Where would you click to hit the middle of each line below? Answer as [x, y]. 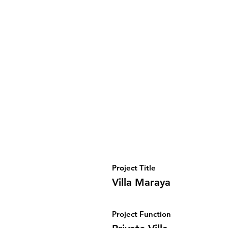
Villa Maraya [141, 182]
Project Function [141, 214]
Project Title [134, 168]
